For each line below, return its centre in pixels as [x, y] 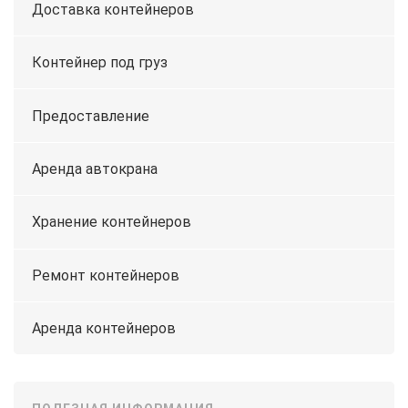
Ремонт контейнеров [106, 275]
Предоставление [91, 116]
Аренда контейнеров [104, 329]
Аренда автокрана [95, 168]
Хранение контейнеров [112, 222]
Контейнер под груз [100, 63]
